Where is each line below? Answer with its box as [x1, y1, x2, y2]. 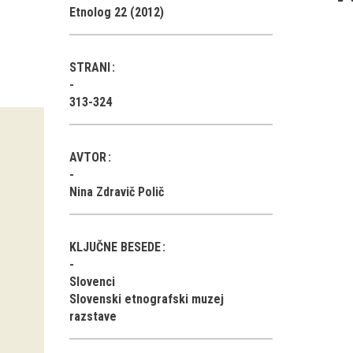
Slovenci [69, 274, 115, 289]
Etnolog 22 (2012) [69, 5, 164, 20]
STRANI [69, 60, 113, 75]
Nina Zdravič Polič [69, 184, 164, 199]
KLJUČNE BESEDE [69, 240, 164, 255]
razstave [69, 309, 117, 324]
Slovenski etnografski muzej [69, 292, 224, 307]
